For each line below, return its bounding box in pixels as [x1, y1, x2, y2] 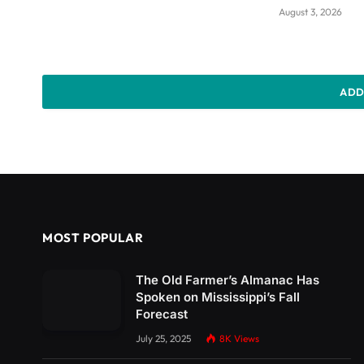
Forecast [136, 306, 188, 323]
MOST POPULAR [42, 230, 144, 246]
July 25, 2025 [136, 332, 191, 345]
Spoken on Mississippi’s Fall [136, 289, 300, 305]
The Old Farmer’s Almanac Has [136, 272, 319, 288]
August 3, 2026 [279, 6, 343, 19]
